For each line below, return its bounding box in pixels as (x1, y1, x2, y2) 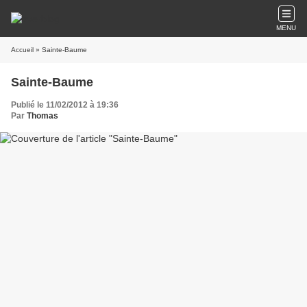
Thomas (27, 111, 58, 121)
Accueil (11, 46, 34, 53)
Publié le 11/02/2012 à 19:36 (11, 100, 119, 110)
